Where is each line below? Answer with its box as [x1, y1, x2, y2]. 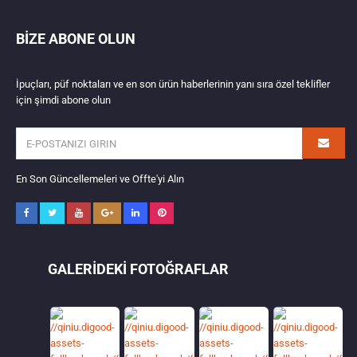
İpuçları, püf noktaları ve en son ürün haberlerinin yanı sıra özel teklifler [16, 78, 330, 90]
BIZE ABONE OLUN [16, 30, 135, 47]
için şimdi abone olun [16, 94, 111, 106]
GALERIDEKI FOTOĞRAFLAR [48, 261, 229, 277]
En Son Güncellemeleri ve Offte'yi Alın [16, 173, 184, 185]
